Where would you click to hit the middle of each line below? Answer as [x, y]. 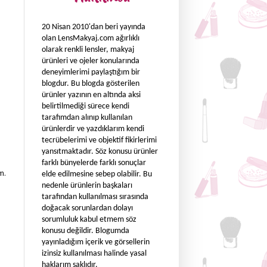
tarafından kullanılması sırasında [95, 197]
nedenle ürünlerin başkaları [87, 186]
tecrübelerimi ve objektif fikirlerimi [99, 140]
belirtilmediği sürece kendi [86, 106]
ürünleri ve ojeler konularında [91, 61]
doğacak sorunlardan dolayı [87, 208]
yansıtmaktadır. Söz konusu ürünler [100, 152]
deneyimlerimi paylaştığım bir [91, 72]
